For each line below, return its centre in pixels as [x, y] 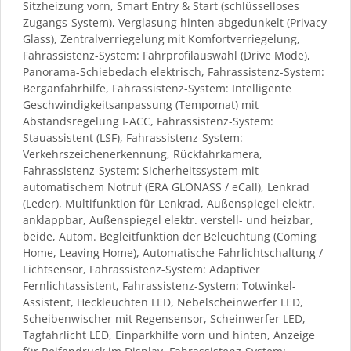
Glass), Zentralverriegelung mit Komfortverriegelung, [161, 38]
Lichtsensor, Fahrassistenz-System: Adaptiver [141, 269]
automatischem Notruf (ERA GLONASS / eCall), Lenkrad [166, 186]
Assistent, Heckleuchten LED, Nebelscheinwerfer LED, [163, 302]
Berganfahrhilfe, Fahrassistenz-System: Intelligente [157, 88]
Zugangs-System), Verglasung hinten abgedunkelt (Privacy [175, 22]
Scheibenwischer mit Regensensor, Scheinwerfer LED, [164, 318]
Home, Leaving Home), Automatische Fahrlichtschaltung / [173, 252]
